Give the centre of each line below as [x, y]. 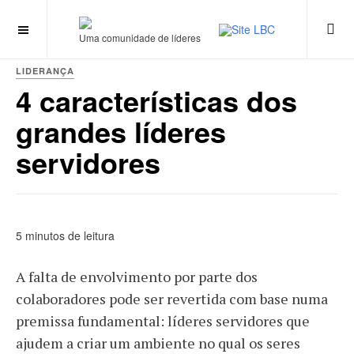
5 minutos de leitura [65, 235]
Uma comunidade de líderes [140, 38]
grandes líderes [121, 131]
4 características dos [156, 100]
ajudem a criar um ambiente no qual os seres [158, 343]
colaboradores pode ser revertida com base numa [172, 299]
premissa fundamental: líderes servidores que [163, 321]
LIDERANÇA [45, 71]
